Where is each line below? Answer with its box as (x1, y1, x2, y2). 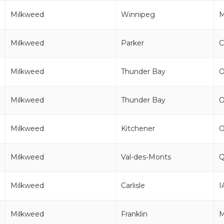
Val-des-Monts (121, 152, 171, 161)
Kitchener (121, 124, 155, 133)
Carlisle (121, 181, 145, 190)
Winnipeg (121, 10, 155, 19)
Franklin (121, 209, 147, 218)
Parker (121, 38, 144, 47)
